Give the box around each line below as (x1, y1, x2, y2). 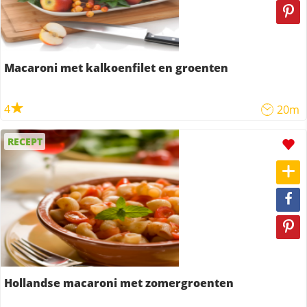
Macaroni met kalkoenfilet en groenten (4, 60, 228, 75)
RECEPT (7, 135, 42, 148)
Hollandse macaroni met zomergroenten (4, 275, 234, 291)
